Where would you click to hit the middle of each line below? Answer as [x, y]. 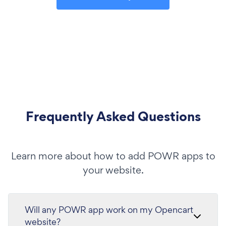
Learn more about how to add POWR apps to [113, 156]
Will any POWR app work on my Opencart [109, 209]
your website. [113, 170]
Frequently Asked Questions [113, 116]
